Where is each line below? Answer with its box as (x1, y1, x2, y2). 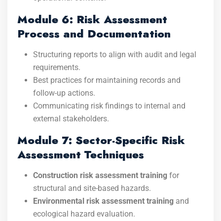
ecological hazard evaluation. (33, 209, 135, 219)
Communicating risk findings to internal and (33, 101, 185, 110)
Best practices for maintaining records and (33, 75, 181, 85)
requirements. (33, 63, 80, 72)
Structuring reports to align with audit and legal (33, 50, 196, 59)
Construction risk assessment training (33, 171, 167, 180)
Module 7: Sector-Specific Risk (17, 132, 185, 148)
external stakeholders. (33, 114, 109, 123)
